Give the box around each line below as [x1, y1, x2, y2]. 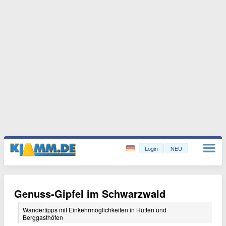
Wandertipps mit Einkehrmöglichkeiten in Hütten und [23, 205, 166, 214]
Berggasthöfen [23, 213, 63, 221]
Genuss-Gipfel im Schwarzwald [14, 186, 165, 201]
